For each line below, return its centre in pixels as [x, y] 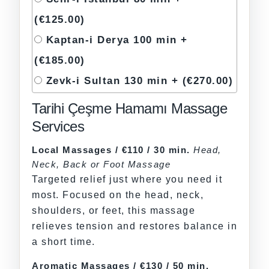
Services [58, 127]
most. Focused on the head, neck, [118, 195]
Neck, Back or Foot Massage [101, 165]
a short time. [64, 242]
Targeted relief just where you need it [127, 180]
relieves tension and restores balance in [134, 226]
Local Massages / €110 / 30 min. [111, 150]
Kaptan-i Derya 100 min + [117, 40]
